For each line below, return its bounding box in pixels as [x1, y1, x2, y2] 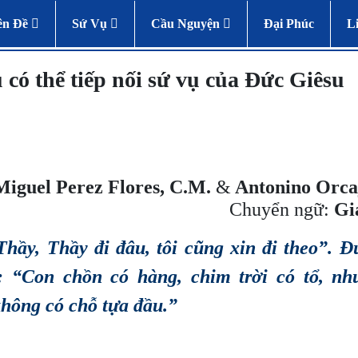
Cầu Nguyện [151, 16, 223, 30]
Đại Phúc [264, 16, 314, 30]
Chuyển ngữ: [229, 199, 334, 220]
